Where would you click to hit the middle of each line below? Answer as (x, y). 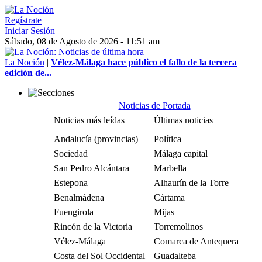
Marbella (170, 168)
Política (168, 139)
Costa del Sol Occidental (99, 256)
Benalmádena (79, 197)
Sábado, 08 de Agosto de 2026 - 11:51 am (82, 41)
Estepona (71, 183)
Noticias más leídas (89, 120)
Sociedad (71, 154)
